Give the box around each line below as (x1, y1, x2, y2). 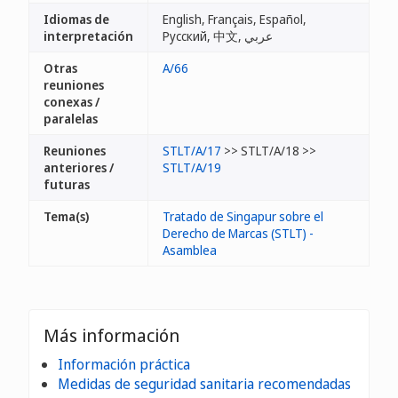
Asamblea (163, 242, 217, 259)
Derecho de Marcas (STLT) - (163, 225, 314, 242)
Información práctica (58, 354, 190, 374)
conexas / (44, 93, 99, 110)
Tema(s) (44, 208, 89, 225)
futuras (44, 176, 90, 193)
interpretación (44, 28, 133, 44)
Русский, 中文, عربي (244, 28, 273, 44)
